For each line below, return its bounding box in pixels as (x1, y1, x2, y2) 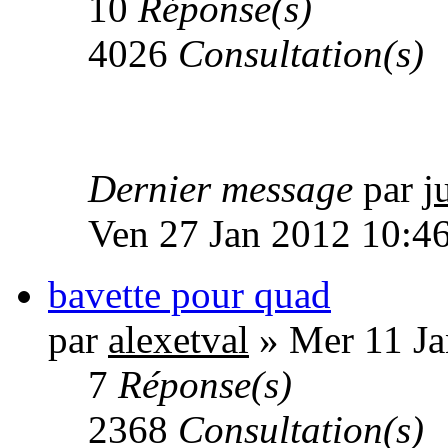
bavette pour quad (48, 273, 331, 317)
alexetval (108, 318, 249, 362)
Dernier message (88, 167, 363, 211)
